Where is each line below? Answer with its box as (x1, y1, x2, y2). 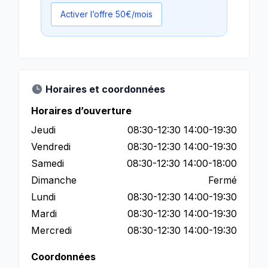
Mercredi (31, 224, 72, 236)
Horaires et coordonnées (45, 83, 165, 95)
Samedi (31, 157, 64, 169)
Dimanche (31, 174, 77, 186)
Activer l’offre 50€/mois (60, 9, 153, 19)
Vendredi (31, 141, 71, 153)
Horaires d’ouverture (31, 105, 132, 117)
